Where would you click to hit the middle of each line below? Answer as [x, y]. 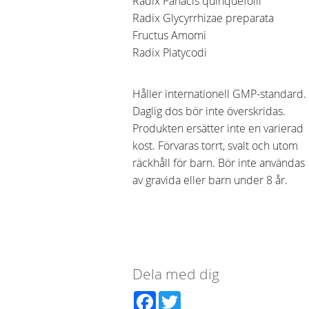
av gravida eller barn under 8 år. [211, 180]
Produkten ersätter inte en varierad [218, 128]
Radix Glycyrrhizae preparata [205, 18]
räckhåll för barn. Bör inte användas [220, 162]
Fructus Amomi [169, 36]
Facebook [180, 296]
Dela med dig [176, 274]
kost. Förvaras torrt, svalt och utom [217, 145]
